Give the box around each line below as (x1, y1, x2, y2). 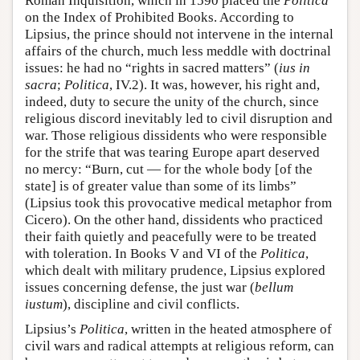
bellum (255, 280, 293, 296)
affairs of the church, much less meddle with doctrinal (25, 43, 331, 59)
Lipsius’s (25, 321, 80, 337)
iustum (25, 297, 63, 313)
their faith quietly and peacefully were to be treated (25, 229, 317, 245)
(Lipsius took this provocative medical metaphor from (25, 195, 332, 211)
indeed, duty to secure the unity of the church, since (25, 94, 319, 110)
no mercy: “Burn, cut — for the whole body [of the (25, 162, 313, 178)
